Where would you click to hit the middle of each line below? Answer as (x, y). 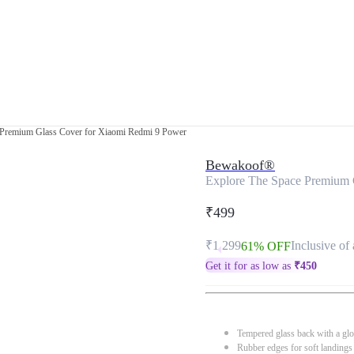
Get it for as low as (250, 266)
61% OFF (266, 246)
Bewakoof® (240, 165)
